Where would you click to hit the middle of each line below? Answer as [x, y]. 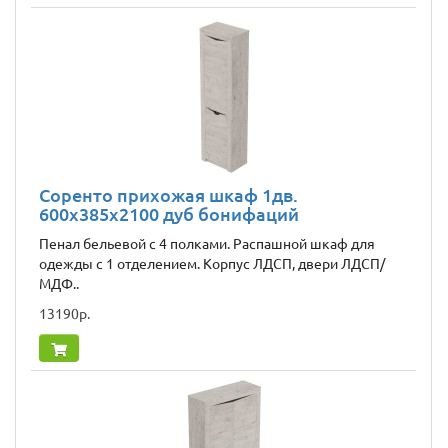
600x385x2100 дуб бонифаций [169, 214]
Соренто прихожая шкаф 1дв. [168, 195]
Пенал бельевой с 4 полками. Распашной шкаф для [207, 244]
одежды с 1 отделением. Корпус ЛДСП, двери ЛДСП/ [212, 264]
